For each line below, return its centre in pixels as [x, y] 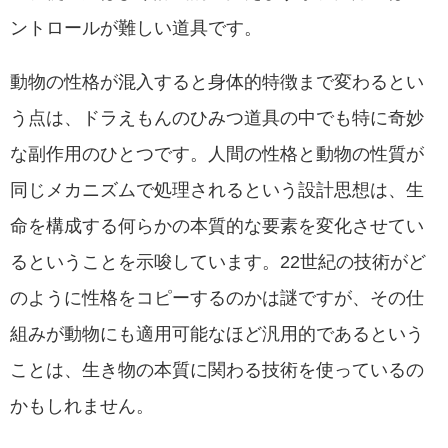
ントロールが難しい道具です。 [136, 27]
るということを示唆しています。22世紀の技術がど [218, 261]
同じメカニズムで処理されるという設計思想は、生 [217, 189]
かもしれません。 [82, 405]
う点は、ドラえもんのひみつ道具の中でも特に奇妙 [217, 117]
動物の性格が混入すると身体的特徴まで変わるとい [217, 81]
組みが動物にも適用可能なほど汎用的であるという [217, 333]
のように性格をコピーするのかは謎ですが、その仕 [217, 297]
